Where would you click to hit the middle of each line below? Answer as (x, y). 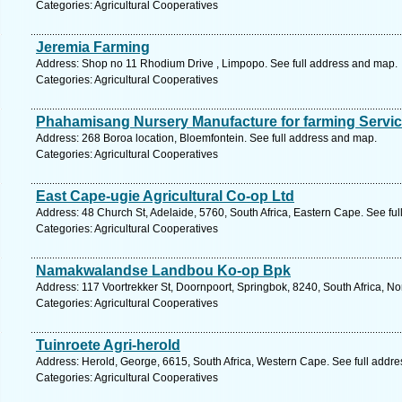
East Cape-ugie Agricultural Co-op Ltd (165, 196)
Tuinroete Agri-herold (108, 345)
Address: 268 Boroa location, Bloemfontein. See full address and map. (206, 138)
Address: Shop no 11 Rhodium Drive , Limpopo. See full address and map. (217, 64)
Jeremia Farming (93, 47)
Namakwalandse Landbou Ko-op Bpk (163, 271)
